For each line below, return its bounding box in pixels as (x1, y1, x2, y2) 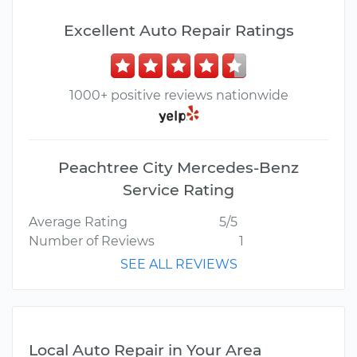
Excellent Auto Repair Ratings (63, 21, 294, 40)
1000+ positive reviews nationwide (69, 88, 288, 103)
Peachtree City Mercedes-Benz (58, 158, 299, 178)
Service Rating (123, 180, 234, 200)
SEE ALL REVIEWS (120, 257, 237, 273)
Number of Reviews (29, 233, 155, 249)
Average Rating (29, 214, 127, 230)
